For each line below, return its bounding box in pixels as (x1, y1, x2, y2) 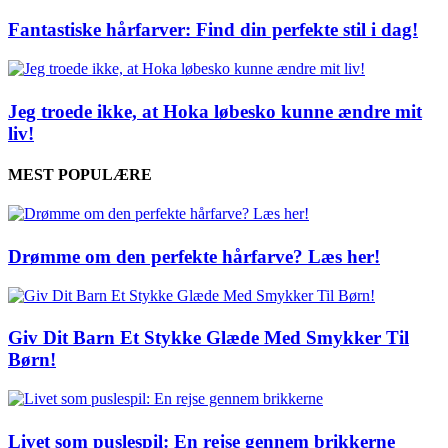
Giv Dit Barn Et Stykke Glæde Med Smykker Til (8, 327, 409, 349)
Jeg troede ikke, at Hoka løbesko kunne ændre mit (8, 100, 422, 122)
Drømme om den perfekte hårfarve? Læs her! (8, 245, 380, 267)
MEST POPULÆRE (8, 165, 152, 183)
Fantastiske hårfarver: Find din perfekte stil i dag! (8, 19, 418, 41)
